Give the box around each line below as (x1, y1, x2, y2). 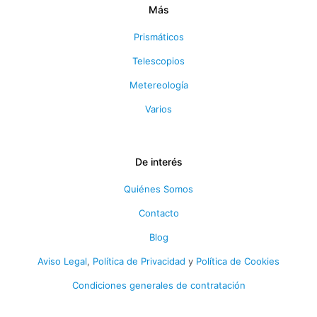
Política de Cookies (196, 255, 279, 267)
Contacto (138, 207, 179, 219)
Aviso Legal (38, 255, 87, 267)
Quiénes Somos (124, 183, 193, 195)
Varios (145, 103, 172, 115)
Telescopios (132, 54, 185, 67)
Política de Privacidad (93, 255, 185, 267)
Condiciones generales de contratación (71, 279, 246, 291)
